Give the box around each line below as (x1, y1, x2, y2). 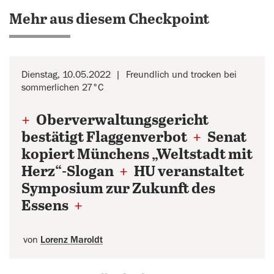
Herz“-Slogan (21, 164, 116, 180)
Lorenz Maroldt (40, 235, 103, 245)
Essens (21, 198, 71, 215)
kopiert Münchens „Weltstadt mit (21, 147, 253, 163)
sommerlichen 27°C (21, 83, 103, 92)
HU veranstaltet (131, 164, 244, 180)
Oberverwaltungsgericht (34, 113, 209, 129)
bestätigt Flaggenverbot (21, 130, 190, 146)
